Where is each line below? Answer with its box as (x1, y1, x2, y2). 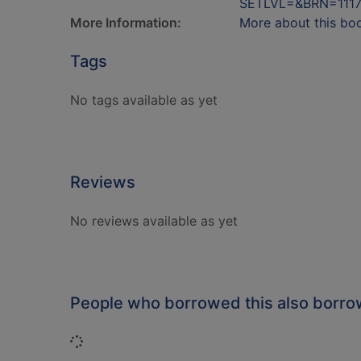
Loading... (82, 333, 141, 349)
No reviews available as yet (70, 213, 238, 229)
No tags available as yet (70, 92, 218, 108)
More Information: (70, 15, 181, 31)
